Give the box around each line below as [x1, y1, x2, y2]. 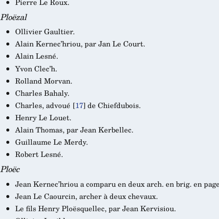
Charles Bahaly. [15, 87, 69, 98]
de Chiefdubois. [85, 99, 141, 110]
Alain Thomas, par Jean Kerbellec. [15, 124, 133, 135]
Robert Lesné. [15, 149, 63, 160]
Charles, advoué [15, 99, 70, 110]
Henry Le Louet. [15, 111, 71, 123]
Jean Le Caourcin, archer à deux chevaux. [15, 190, 158, 201]
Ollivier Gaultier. [15, 26, 75, 37]
